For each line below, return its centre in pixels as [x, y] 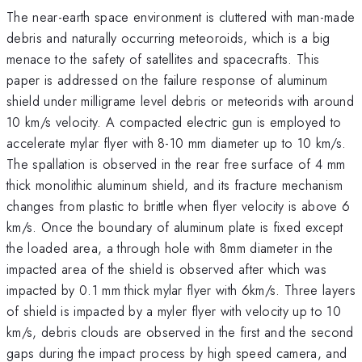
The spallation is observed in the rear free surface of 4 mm [176, 164]
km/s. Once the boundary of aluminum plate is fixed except [175, 227]
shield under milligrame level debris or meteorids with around [180, 101]
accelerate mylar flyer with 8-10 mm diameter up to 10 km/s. [177, 143]
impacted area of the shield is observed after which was [167, 269]
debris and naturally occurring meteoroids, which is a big [168, 38]
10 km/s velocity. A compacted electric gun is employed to [174, 122]
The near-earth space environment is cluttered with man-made [181, 17]
